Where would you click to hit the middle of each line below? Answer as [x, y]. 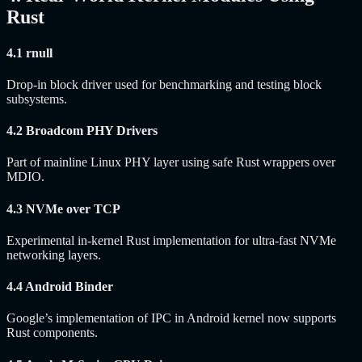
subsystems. [37, 99]
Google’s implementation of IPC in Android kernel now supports [171, 318]
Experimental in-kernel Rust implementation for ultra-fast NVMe [171, 240]
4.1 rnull [29, 53]
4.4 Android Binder [60, 287]
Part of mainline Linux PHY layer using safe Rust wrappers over [171, 162]
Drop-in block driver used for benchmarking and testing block [164, 84]
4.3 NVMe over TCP [63, 208]
